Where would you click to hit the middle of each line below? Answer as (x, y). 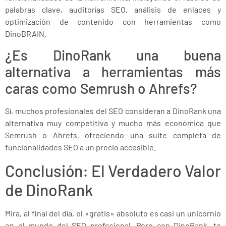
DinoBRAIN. (26, 33)
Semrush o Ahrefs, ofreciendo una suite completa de (113, 135)
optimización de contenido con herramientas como (113, 21)
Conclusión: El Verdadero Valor (113, 170)
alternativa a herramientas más (113, 72)
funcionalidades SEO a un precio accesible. (80, 147)
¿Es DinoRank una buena (113, 55)
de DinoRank (49, 189)
